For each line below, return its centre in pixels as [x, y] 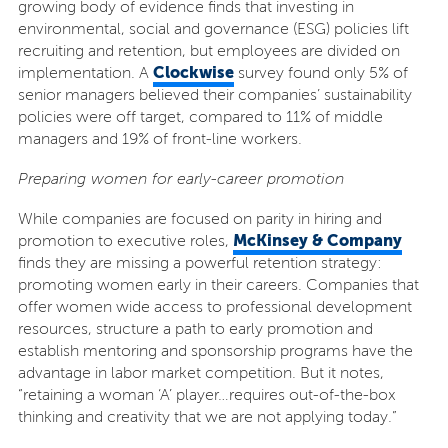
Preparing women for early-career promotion [180, 179]
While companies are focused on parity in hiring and [199, 219]
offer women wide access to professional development [214, 307]
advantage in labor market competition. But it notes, [200, 373]
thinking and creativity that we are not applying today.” [207, 417]
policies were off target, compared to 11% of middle [200, 117]
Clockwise [193, 72]
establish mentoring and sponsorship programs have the [215, 351]
